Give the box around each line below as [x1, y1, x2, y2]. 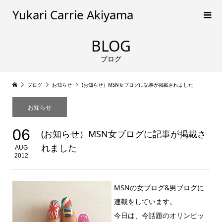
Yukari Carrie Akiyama [12, 6, 133, 23]
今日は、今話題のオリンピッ [113, 211, 204, 220]
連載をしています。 [113, 197, 176, 206]
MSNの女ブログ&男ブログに [113, 183, 204, 192]
